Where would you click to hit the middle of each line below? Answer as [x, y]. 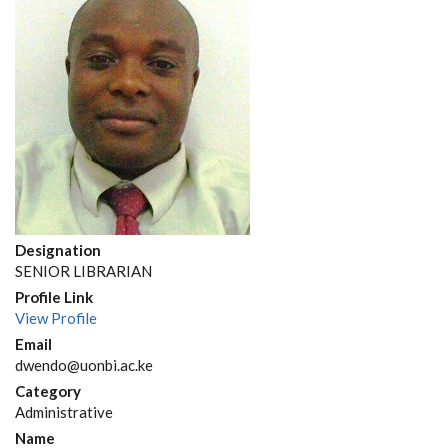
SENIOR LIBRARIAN [83, 271]
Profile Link [54, 297]
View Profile [56, 318]
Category [48, 391]
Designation [58, 250]
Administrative [64, 412]
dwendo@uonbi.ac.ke [84, 365]
